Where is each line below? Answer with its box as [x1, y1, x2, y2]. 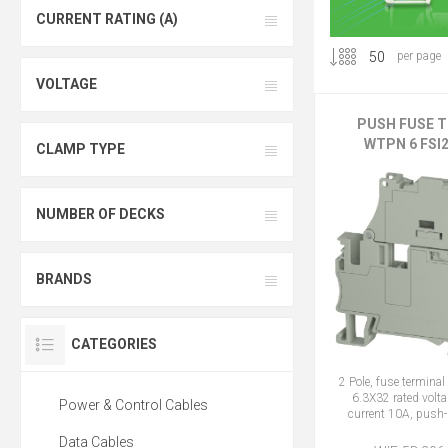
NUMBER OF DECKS [36, 206, 165, 223]
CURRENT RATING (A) [36, 11, 178, 28]
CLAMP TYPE [36, 141, 125, 158]
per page [396, 48, 441, 63]
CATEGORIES [71, 336, 157, 353]
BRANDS [36, 271, 92, 288]
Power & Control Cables [59, 397, 208, 414]
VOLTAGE [36, 76, 97, 93]
